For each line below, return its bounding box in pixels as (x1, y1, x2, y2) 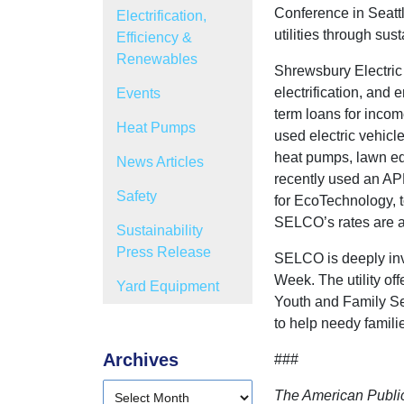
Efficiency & (116, 30, 192, 45)
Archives (103, 350, 179, 370)
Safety (116, 188, 157, 204)
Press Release (116, 244, 211, 260)
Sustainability (116, 223, 203, 238)
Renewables (116, 51, 197, 67)
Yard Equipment (116, 279, 219, 294)
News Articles (116, 154, 204, 170)
